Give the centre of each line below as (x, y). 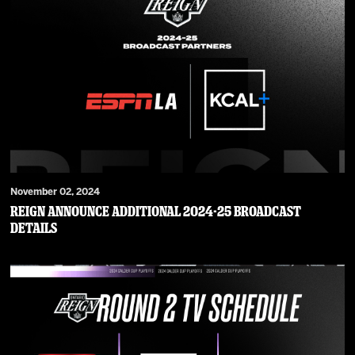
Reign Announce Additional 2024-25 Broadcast (156, 212)
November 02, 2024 (55, 193)
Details (34, 229)
